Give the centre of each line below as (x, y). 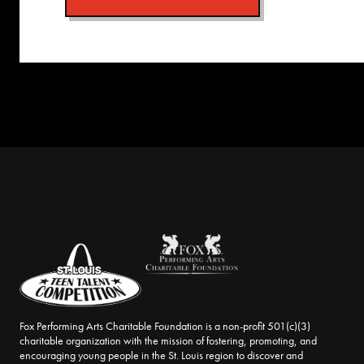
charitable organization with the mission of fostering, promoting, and (168, 340)
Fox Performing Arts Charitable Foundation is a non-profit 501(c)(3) (165, 325)
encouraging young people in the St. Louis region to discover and (161, 355)
